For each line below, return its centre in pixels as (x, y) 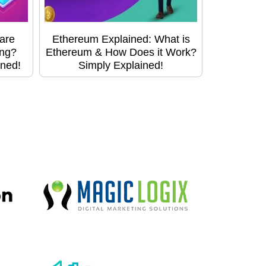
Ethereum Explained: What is (121, 39)
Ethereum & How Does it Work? (121, 52)
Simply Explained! (121, 65)
